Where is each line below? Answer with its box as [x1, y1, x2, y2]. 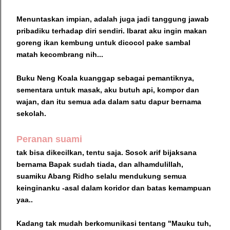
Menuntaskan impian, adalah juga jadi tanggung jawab [16, 14, 209, 23]
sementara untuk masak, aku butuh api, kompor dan [16, 85, 199, 94]
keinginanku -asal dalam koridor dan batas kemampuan [16, 183, 211, 192]
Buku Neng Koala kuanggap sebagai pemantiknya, [16, 73, 194, 82]
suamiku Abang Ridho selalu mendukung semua [16, 171, 186, 180]
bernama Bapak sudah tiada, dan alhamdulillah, [16, 160, 183, 168]
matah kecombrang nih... [16, 50, 105, 59]
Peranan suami [16, 133, 82, 144]
